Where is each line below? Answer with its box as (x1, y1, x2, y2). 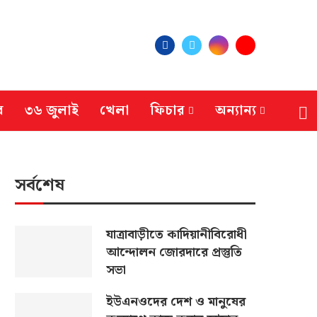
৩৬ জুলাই (25, 99, 79, 122)
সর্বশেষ (15, 172, 64, 199)
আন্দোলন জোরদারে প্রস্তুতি (105, 242, 242, 263)
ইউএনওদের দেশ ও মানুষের (105, 292, 246, 312)
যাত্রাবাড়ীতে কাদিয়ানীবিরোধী (105, 224, 247, 245)
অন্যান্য (215, 99, 256, 122)
